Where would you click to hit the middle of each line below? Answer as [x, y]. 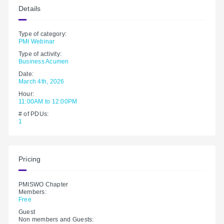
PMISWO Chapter [43, 184]
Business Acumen [44, 61]
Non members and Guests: [56, 219]
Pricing [30, 159]
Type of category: [43, 34]
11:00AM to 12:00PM [48, 101]
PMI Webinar [37, 41]
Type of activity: [40, 54]
